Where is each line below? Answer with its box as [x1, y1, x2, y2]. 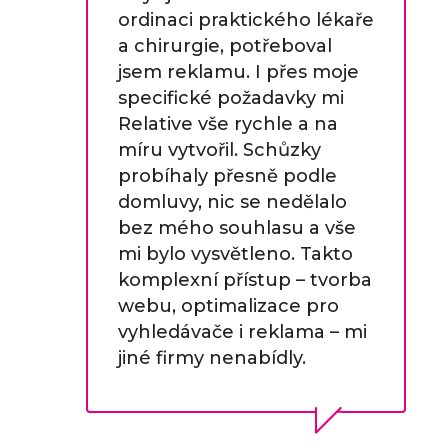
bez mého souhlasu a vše [117, 217, 356, 239]
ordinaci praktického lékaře [117, 9, 374, 31]
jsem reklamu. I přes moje [117, 61, 359, 83]
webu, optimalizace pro [117, 295, 339, 317]
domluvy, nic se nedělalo [117, 191, 347, 213]
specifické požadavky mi [117, 87, 344, 109]
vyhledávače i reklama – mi [117, 321, 367, 343]
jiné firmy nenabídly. [117, 347, 306, 369]
